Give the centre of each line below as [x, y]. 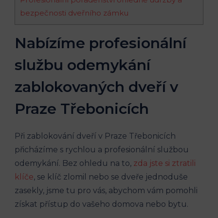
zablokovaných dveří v [96, 87]
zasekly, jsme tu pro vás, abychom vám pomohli [106, 190]
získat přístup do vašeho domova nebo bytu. [101, 204]
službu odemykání [82, 65]
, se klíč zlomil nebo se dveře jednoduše [111, 177]
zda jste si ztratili [164, 163]
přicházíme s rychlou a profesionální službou [102, 149]
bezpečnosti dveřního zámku [74, 13]
